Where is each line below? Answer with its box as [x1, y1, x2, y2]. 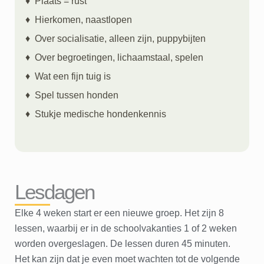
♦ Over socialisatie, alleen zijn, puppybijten [25, 33, 206, 44]
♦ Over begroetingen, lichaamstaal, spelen [25, 52, 203, 62]
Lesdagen [15, 180, 94, 203]
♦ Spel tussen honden [25, 90, 118, 100]
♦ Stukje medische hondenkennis [25, 108, 166, 119]
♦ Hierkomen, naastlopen [25, 14, 132, 25]
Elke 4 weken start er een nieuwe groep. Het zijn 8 [15, 207, 224, 218]
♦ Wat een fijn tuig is [25, 71, 111, 81]
